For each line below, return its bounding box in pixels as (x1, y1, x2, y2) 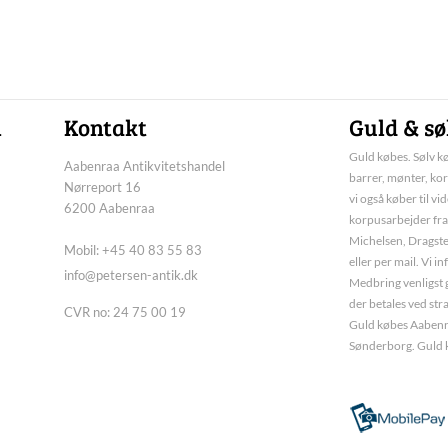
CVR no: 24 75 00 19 (64, 304, 186, 320)
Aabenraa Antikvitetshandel (64, 158, 225, 174)
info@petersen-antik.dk (64, 267, 198, 283)
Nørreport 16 (64, 179, 141, 195)
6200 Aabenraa (64, 200, 155, 216)
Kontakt (64, 112, 147, 142)
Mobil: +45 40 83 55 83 (64, 242, 202, 258)
